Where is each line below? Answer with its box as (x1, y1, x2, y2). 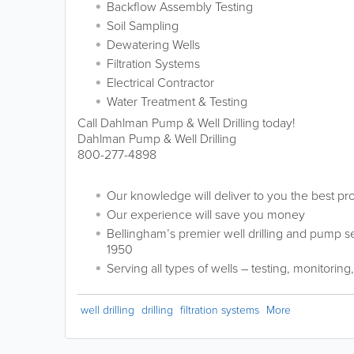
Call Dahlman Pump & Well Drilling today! (77, 114, 296, 132)
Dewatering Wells (107, 36, 200, 54)
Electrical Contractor (107, 73, 214, 92)
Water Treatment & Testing (107, 92, 247, 111)
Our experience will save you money (107, 205, 305, 224)
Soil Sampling (107, 17, 179, 35)
